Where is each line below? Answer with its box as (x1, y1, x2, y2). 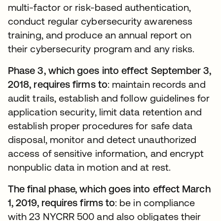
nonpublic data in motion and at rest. (8, 161, 171, 173)
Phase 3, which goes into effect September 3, (8, 65, 212, 76)
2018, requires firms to (8, 78, 108, 90)
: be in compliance (115, 197, 195, 208)
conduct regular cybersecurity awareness (8, 15, 193, 27)
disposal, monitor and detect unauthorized (8, 134, 197, 145)
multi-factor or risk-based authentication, (8, 1, 191, 13)
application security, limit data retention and (8, 106, 202, 117)
